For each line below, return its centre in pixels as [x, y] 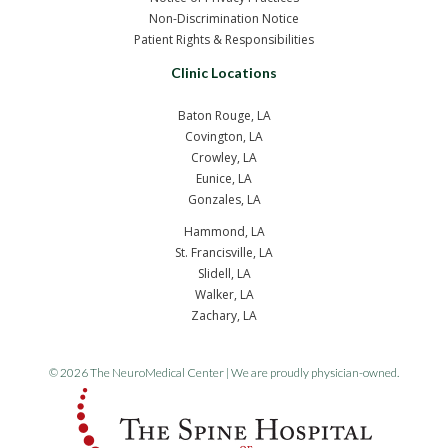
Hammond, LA [224, 232]
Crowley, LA [224, 158]
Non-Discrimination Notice [224, 19]
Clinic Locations [224, 73]
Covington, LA [224, 137]
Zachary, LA [224, 316]
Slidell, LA [224, 274]
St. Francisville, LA [224, 253]
